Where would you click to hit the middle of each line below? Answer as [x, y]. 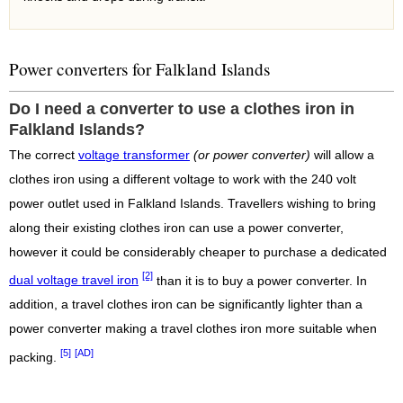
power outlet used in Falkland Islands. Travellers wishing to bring [193, 203]
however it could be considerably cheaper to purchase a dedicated [198, 252]
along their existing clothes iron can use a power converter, [176, 228]
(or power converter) [252, 155]
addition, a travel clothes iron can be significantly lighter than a [186, 305]
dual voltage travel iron [74, 281]
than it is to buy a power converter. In [260, 281]
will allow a [342, 155]
